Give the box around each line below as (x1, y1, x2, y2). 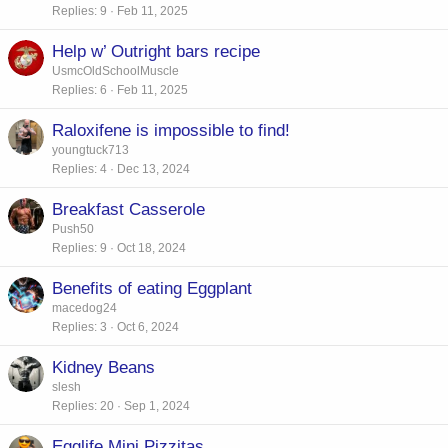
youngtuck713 (52, 142, 129, 157)
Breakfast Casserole (52, 199, 205, 219)
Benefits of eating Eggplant (52, 278, 252, 298)
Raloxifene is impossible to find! (52, 120, 290, 140)
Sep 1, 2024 (124, 398, 190, 413)
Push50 (52, 221, 94, 236)
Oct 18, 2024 (117, 240, 186, 255)
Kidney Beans (52, 357, 155, 377)
